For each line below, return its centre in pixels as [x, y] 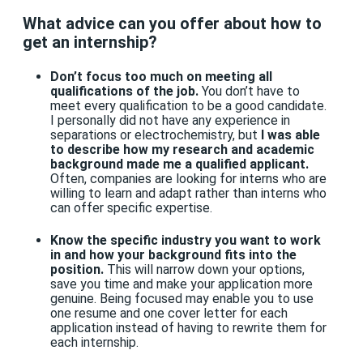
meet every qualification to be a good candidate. [188, 105]
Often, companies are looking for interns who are [188, 178]
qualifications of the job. [124, 91]
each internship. [94, 343]
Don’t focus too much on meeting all [161, 76]
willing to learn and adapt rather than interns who [188, 193]
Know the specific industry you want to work [185, 241]
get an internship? [90, 42]
